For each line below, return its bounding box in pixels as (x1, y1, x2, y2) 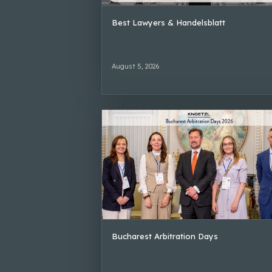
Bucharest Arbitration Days (112, 231, 218, 241)
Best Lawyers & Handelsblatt (112, 17, 225, 27)
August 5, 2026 (112, 61, 159, 70)
